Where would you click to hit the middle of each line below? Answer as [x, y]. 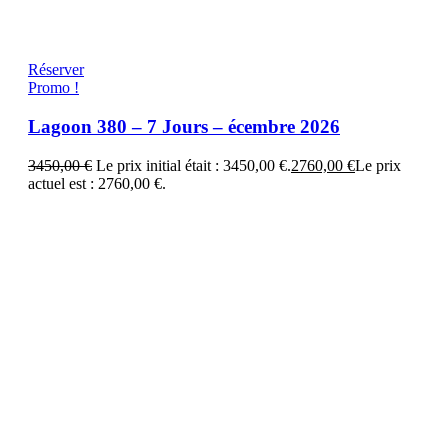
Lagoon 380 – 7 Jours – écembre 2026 [184, 126]
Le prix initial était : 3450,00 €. [193, 165]
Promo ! [53, 88]
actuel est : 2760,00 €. [97, 183]
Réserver [56, 70]
